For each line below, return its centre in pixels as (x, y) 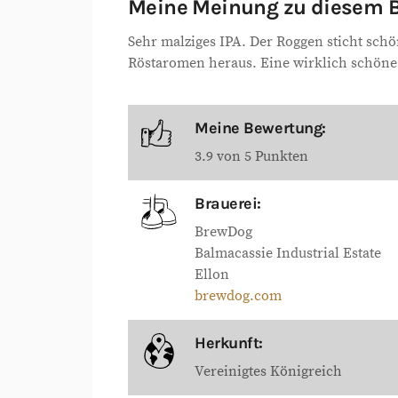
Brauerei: (228, 203)
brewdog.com (238, 296)
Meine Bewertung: (260, 128)
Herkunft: (229, 343)
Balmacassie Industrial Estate (288, 253)
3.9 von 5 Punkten (251, 156)
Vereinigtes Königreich (268, 371)
